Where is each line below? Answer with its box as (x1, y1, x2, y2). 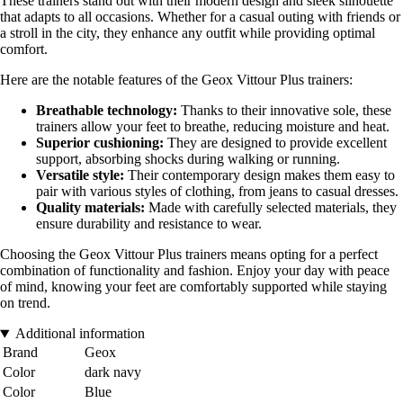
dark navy (85, 364, 141, 381)
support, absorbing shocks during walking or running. (36, 151, 340, 167)
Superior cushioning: (36, 135, 164, 151)
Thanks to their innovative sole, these (177, 103, 391, 119)
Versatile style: (36, 167, 124, 184)
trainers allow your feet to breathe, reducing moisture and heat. (36, 119, 390, 135)
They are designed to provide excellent (164, 135, 387, 151)
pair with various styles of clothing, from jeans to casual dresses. (36, 184, 399, 200)
